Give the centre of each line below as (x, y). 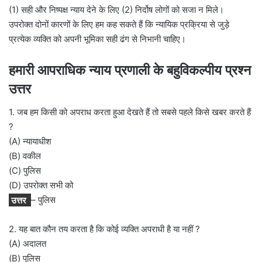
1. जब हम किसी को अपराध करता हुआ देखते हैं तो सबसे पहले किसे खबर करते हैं (130, 112)
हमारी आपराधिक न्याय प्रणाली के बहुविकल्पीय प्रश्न (130, 70)
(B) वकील (25, 156)
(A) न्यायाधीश (30, 142)
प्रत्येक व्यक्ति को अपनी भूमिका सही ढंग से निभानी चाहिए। (97, 39)
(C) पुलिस (25, 171)
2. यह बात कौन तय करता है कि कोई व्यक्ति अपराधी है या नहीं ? (104, 229)
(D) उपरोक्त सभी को (41, 185)
